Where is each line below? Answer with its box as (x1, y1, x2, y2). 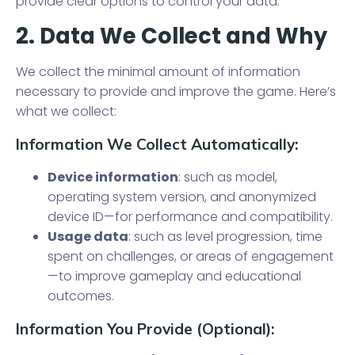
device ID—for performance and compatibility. (48, 208, 333, 226)
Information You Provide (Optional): (16, 319, 274, 338)
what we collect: (16, 102, 116, 120)
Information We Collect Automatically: (16, 135, 298, 154)
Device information (48, 168, 178, 186)
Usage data (48, 227, 128, 246)
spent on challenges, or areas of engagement (48, 247, 334, 265)
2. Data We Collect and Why (16, 21, 327, 52)
